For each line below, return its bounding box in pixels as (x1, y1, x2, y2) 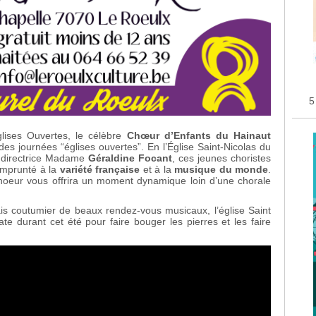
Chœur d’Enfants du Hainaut (126, 130, 271, 142)
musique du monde (174, 164, 269, 176)
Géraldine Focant (87, 152, 172, 164)
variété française (59, 164, 140, 176)
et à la (140, 164, 175, 176)
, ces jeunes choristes (171, 152, 272, 164)
